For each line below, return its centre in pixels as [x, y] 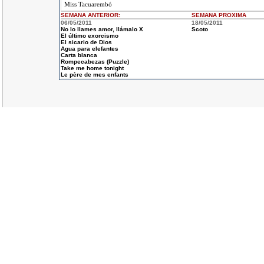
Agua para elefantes [89, 49]
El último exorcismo [89, 36]
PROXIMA [232, 15]
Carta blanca [79, 55]
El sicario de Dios [86, 42]
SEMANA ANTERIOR [89, 15]
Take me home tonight [92, 68]
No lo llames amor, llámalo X [102, 29]
